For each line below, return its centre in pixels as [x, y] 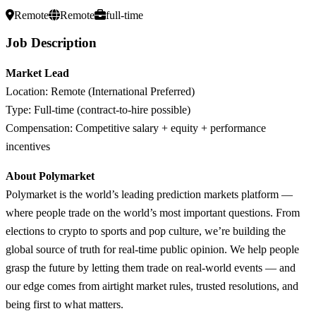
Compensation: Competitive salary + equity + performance [136, 128]
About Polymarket [50, 176]
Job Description [51, 42]
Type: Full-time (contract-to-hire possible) [98, 109]
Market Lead [37, 73]
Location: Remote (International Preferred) [100, 91]
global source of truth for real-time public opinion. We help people [152, 249]
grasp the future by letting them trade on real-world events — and [151, 267]
